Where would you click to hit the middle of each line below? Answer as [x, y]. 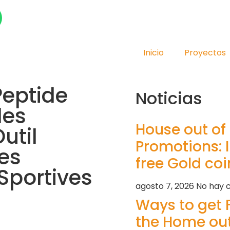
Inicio [153, 53]
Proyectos [205, 53]
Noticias [169, 98]
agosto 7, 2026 [166, 186]
